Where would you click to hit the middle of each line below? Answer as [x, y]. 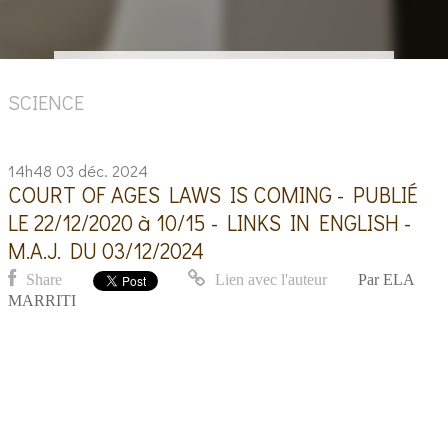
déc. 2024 [113, 170]
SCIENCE [46, 102]
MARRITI [42, 300]
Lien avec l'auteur [269, 280]
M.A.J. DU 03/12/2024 [106, 250]
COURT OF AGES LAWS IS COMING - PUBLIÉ [213, 194]
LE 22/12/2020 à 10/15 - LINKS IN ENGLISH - [210, 222]
